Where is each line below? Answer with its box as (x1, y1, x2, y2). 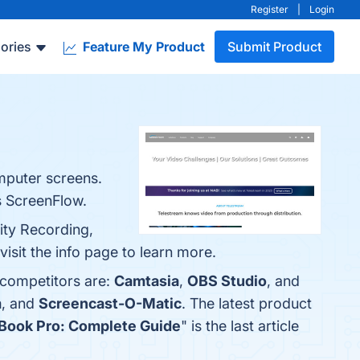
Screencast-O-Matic (39, 295, 182, 312)
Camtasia (114, 272, 179, 289)
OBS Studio (187, 272, 267, 289)
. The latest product (182, 295, 312, 312)
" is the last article (181, 317, 299, 334)
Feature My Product (80, 39, 205, 55)
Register (251, 3, 288, 15)
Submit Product (227, 39, 321, 55)
